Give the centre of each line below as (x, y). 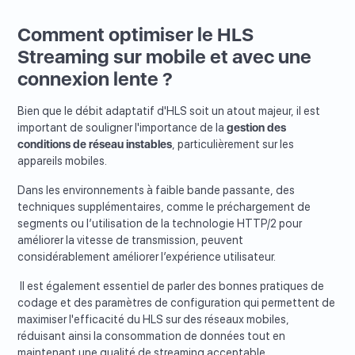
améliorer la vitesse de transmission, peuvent (131, 240)
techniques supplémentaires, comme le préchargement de (164, 207)
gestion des (257, 128)
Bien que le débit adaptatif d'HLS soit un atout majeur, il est (169, 111)
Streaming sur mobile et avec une (165, 57)
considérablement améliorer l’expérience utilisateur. (147, 257)
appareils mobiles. (64, 161)
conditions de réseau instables (95, 145)
